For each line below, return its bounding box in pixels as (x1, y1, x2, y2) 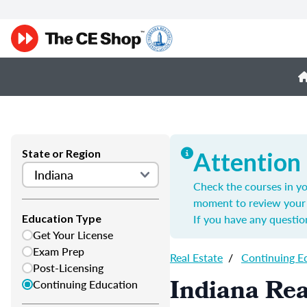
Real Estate (170, 249, 223, 265)
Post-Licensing (33, 260, 103, 275)
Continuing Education (33, 276, 138, 292)
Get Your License (33, 227, 113, 243)
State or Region (22, 147, 101, 160)
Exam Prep (33, 243, 84, 259)
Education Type (22, 212, 101, 225)
